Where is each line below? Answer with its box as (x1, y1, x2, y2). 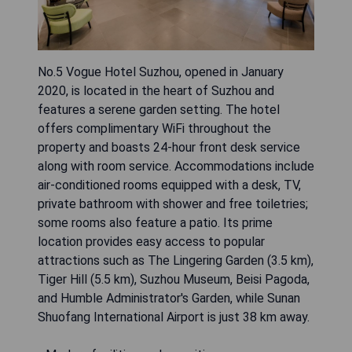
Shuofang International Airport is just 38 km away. (38, 310, 310, 325)
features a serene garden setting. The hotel (38, 102, 280, 118)
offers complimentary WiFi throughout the (38, 121, 271, 137)
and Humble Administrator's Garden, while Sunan (38, 291, 300, 306)
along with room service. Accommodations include (38, 159, 314, 174)
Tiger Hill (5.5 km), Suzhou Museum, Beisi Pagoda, (38, 272, 310, 288)
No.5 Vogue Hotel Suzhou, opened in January (38, 64, 284, 80)
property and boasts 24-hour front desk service (38, 140, 300, 156)
